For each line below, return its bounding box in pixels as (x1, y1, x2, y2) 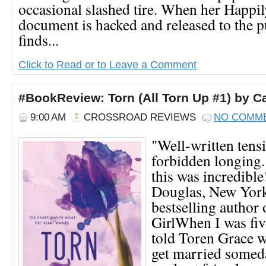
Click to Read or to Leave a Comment (18, 58, 197, 71)
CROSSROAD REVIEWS (84, 111, 196, 123)
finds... (18, 29, 59, 50)
